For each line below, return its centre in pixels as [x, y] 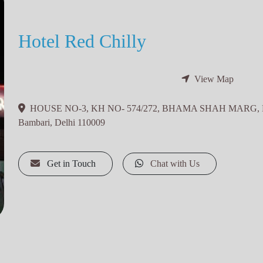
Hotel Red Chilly [82, 41]
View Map [214, 79]
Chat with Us [175, 163]
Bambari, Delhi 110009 [61, 122]
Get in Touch [71, 163]
